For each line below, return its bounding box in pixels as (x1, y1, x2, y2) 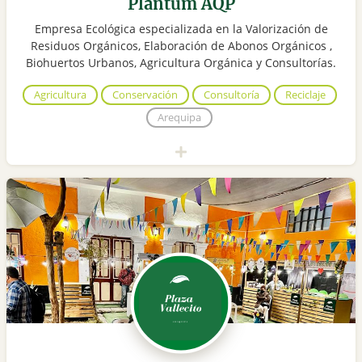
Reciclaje (284, 87, 326, 103)
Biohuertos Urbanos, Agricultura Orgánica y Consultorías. (26, 55, 336, 71)
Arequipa (158, 110, 201, 125)
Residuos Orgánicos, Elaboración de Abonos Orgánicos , (30, 38, 332, 54)
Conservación (112, 87, 178, 103)
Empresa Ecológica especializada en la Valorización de (34, 21, 328, 37)
